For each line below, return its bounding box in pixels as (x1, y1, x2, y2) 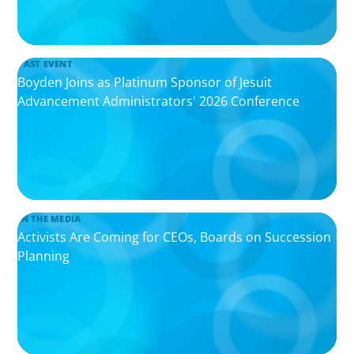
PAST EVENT (17, 57, 73, 70)
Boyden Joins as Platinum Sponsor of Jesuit (17, 73, 273, 91)
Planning (17, 247, 70, 265)
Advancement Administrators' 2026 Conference (17, 92, 300, 110)
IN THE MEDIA (17, 212, 81, 224)
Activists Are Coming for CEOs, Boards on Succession (17, 228, 332, 246)
